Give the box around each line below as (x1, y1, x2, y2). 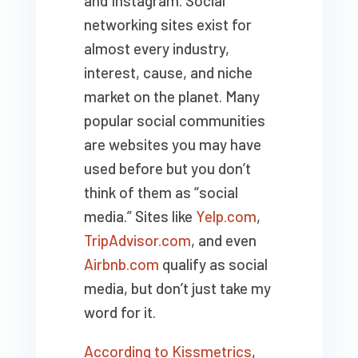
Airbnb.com (83, 255, 159, 274)
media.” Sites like (83, 207, 196, 226)
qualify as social (158, 255, 268, 274)
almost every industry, (83, 39, 229, 58)
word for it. (83, 303, 156, 322)
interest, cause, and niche (83, 63, 253, 82)
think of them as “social (83, 183, 238, 202)
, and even (190, 231, 257, 250)
